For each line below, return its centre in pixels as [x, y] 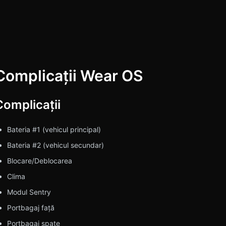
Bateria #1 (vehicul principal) [54, 130]
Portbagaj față [31, 208]
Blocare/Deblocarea [39, 161]
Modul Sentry [29, 192]
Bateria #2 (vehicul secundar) [55, 145]
